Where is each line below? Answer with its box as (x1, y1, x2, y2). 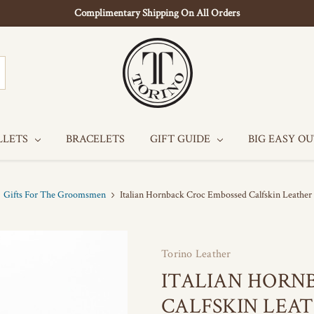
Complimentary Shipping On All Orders (74, 6, 240, 20)
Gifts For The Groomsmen (4, 189, 106, 201)
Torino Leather (161, 247, 231, 261)
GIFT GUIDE (150, 132, 213, 146)
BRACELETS (66, 132, 125, 146)
